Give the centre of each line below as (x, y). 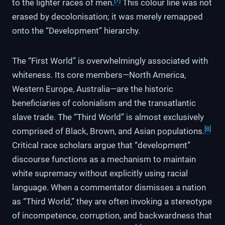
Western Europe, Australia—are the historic (93, 89)
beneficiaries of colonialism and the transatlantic (104, 103)
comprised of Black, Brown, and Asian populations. (108, 131)
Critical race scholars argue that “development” (101, 145)
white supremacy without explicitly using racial (100, 174)
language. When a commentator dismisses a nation (109, 188)
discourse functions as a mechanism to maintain (104, 159)
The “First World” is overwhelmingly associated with (110, 61)
